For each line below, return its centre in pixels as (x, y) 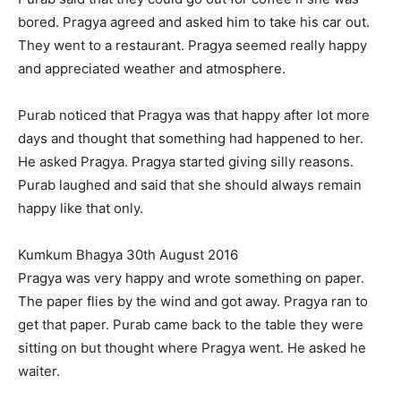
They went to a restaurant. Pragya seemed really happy (192, 46)
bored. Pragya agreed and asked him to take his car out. (194, 22)
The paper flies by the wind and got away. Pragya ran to (193, 302)
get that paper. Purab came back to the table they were (191, 325)
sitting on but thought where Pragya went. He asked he (192, 348)
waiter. (39, 371)
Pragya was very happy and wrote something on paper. (191, 278)
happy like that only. (81, 209)
